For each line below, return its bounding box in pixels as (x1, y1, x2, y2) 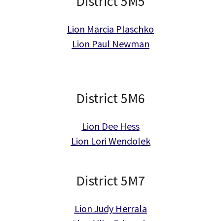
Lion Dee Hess (81, 120, 140, 132)
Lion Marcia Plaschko (67, 23, 154, 35)
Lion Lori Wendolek (71, 135, 150, 147)
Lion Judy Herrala (74, 202, 147, 215)
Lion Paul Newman (72, 37, 149, 50)
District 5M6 (76, 89, 145, 107)
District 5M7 (76, 172, 145, 189)
